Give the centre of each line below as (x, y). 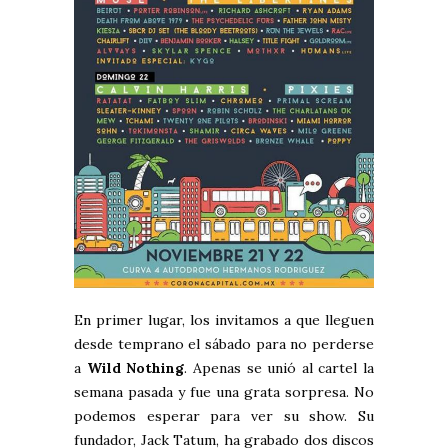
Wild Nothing (135, 368)
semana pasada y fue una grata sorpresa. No (224, 392)
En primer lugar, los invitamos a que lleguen (224, 320)
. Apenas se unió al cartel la (279, 368)
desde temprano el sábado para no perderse (224, 344)
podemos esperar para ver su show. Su (224, 416)
